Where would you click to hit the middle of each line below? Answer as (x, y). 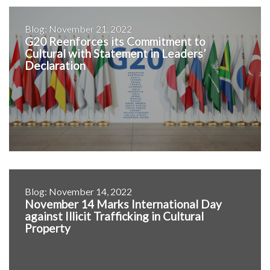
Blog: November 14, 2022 (78, 192)
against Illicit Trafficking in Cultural (114, 216)
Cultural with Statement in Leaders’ (115, 54)
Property (48, 228)
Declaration (55, 66)
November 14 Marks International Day (123, 204)
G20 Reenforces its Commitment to (115, 42)
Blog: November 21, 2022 (78, 29)
